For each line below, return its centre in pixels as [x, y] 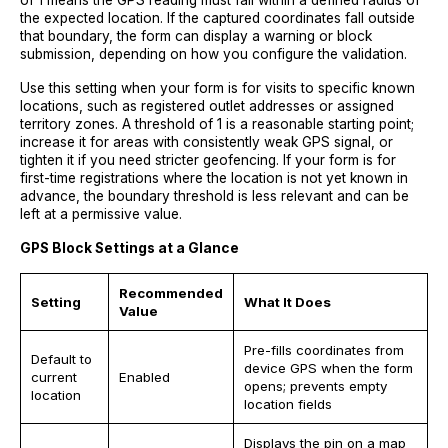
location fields [288, 404]
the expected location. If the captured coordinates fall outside [217, 18]
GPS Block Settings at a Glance [129, 248]
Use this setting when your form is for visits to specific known [217, 88]
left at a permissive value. [101, 214]
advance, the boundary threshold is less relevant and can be [214, 196]
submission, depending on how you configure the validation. [213, 54]
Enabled [144, 377]
